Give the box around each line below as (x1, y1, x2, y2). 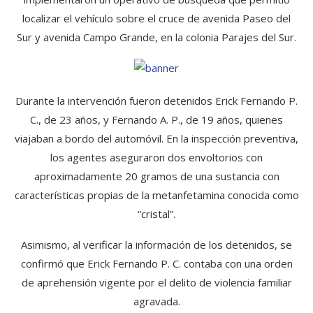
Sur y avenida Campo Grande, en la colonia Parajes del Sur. (17, 29, 296, 44)
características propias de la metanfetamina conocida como (14, 187, 299, 202)
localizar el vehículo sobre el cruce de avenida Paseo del (22, 10, 291, 25)
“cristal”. (138, 206, 175, 221)
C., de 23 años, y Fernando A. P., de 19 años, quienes (30, 112, 283, 126)
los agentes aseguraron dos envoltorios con (50, 150, 263, 164)
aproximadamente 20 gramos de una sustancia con (34, 168, 279, 183)
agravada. (133, 293, 180, 308)
